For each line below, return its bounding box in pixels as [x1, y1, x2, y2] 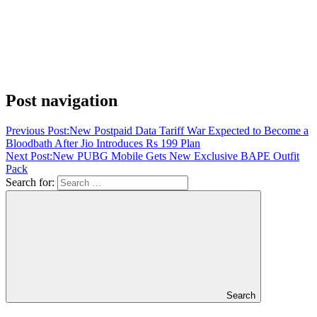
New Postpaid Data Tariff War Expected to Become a [69, 124, 309, 137]
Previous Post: [6, 124, 69, 137]
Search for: [6, 175, 54, 188]
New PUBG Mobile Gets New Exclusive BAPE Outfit [52, 149, 299, 162]
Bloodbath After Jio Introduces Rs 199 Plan [6, 137, 200, 149]
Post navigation [6, 91, 117, 110]
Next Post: [6, 149, 52, 162]
